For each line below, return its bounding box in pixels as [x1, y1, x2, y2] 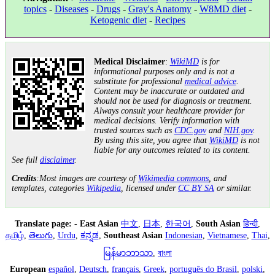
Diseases [54, 3, 88, 14]
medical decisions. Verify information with [93, 116, 239, 126]
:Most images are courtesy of [36, 173, 138, 183]
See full [12, 155, 40, 165]
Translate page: [15, 219, 72, 229]
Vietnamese [207, 230, 247, 241]
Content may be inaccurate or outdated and [93, 87, 244, 96]
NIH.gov [223, 126, 253, 136]
